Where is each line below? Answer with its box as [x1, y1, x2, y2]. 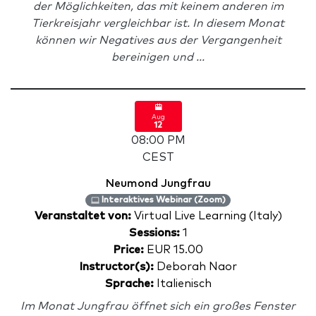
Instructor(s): [79, 261, 154, 272]
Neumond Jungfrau [105, 178, 211, 189]
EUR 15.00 [144, 244, 203, 255]
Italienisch [153, 278, 212, 289]
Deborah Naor [154, 261, 237, 272]
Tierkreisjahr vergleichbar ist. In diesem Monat [32, 18, 284, 29]
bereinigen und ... [111, 51, 205, 63]
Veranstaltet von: [34, 210, 134, 221]
